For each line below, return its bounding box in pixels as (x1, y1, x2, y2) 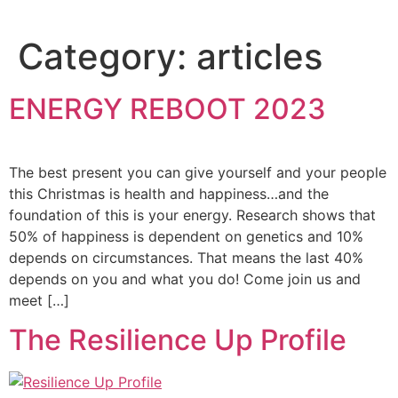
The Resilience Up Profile (9, 322, 346, 358)
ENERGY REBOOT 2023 (9, 92, 326, 126)
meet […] (9, 291, 69, 309)
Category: (18, 35, 196, 78)
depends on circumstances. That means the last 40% (9, 249, 363, 267)
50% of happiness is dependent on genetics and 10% (9, 227, 363, 245)
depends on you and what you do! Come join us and (9, 270, 361, 288)
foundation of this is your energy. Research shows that (9, 206, 376, 224)
